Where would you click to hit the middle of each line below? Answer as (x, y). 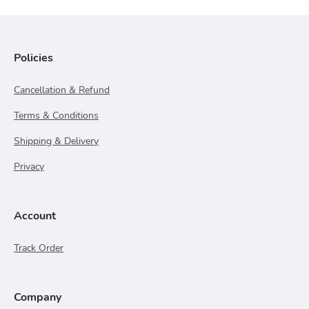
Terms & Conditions (56, 116)
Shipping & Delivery (56, 141)
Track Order (39, 248)
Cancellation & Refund (62, 90)
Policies (33, 58)
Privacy (29, 167)
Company (38, 297)
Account (35, 216)
